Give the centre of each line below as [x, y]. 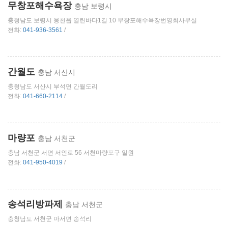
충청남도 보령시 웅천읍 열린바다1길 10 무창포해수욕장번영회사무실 [102, 21]
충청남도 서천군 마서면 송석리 [50, 219]
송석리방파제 [36, 204]
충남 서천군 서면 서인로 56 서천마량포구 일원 [71, 153]
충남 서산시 [56, 73]
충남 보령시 [93, 7]
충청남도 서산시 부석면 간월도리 [53, 87]
